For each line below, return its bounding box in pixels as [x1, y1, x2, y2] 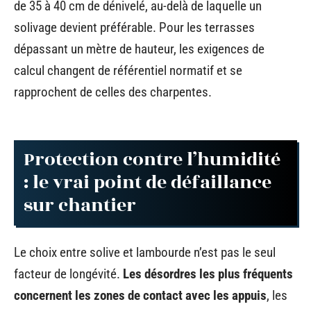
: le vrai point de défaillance [24, 169, 271, 196]
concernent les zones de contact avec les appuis [14, 287, 267, 303]
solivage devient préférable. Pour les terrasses [14, 19, 255, 35]
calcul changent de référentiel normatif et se [14, 62, 242, 78]
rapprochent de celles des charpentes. [14, 83, 212, 100]
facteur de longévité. [14, 265, 123, 282]
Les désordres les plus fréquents [123, 265, 293, 282]
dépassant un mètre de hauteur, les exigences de [14, 40, 264, 57]
